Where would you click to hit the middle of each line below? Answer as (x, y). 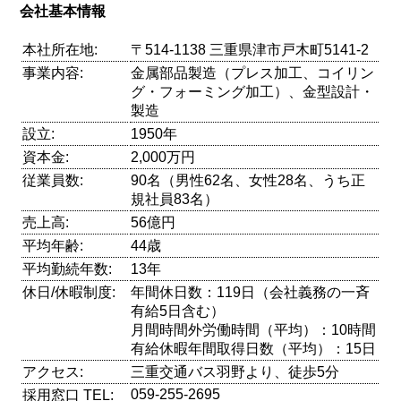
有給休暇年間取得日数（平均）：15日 (254, 349)
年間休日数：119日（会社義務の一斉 (251, 293)
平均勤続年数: (68, 269)
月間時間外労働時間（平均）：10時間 (254, 330)
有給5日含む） (178, 311)
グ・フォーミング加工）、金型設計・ (253, 92)
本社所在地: (60, 50)
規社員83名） (175, 200)
